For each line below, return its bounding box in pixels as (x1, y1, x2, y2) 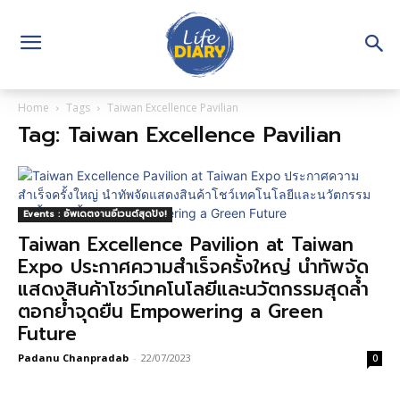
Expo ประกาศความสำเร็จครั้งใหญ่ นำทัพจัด (18, 253, 369, 281)
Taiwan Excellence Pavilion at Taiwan (18, 230, 354, 259)
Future (18, 320, 77, 348)
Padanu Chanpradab (18, 351, 129, 364)
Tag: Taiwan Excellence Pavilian (18, 119, 341, 151)
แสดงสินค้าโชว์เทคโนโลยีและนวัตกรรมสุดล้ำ (18, 275, 369, 304)
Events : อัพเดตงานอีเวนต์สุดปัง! (23, 207, 167, 221)
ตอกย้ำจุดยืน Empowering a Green (18, 297, 323, 326)
